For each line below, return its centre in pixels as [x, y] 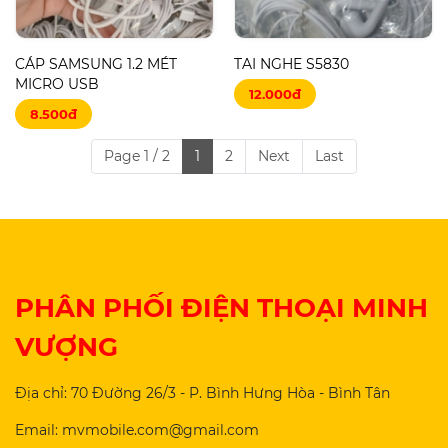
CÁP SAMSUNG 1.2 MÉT [96, 63]
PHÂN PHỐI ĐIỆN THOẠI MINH [221, 307]
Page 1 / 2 [137, 155]
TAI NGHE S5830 [291, 63]
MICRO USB [57, 83]
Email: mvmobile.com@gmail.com [137, 429]
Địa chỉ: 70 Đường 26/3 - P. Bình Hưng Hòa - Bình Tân [202, 392]
